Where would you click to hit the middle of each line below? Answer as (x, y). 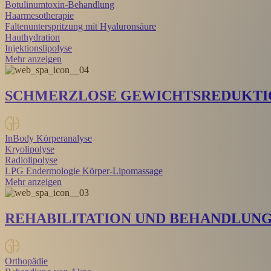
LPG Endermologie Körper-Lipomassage (84, 171)
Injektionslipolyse (38, 48)
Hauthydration (32, 38)
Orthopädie (26, 261)
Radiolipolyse (31, 160)
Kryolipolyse (30, 149)
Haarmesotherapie (39, 16)
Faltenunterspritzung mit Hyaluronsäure (80, 27)
